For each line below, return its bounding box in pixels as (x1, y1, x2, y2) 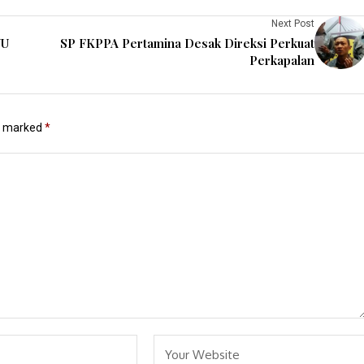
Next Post (271, 18, 314, 29)
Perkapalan (249, 52, 314, 68)
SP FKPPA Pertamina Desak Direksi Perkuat (60, 35, 314, 51)
